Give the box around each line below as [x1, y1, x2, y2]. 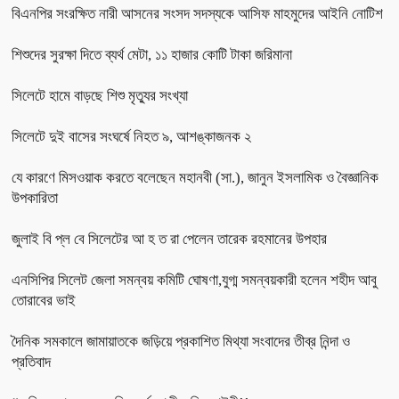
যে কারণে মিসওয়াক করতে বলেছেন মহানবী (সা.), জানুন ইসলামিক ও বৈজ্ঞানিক [12, 168, 379, 186]
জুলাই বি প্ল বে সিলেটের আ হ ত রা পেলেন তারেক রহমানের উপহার [12, 230, 327, 248]
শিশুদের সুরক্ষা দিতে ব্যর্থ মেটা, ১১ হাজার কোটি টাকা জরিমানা [12, 45, 292, 63]
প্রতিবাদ [12, 353, 51, 370]
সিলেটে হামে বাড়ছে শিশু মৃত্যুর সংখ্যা [12, 86, 188, 104]
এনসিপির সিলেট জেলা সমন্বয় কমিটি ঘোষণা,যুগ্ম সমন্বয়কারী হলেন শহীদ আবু [12, 271, 377, 289]
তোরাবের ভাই [12, 291, 76, 309]
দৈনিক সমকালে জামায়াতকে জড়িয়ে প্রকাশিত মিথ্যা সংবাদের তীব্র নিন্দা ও [12, 332, 350, 350]
